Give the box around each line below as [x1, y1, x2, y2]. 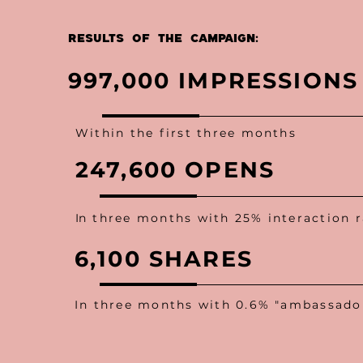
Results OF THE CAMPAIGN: [68, 31, 258, 47]
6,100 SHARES [75, 246, 253, 272]
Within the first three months [75, 126, 297, 140]
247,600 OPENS [75, 156, 275, 183]
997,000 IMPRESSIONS [68, 67, 359, 94]
